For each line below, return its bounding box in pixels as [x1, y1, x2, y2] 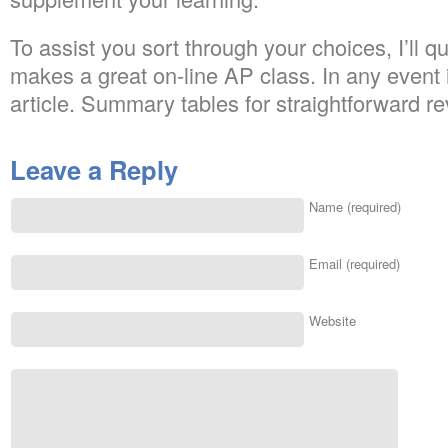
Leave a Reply [10, 151, 178, 188]
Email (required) [309, 254, 400, 273]
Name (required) [309, 197, 401, 216]
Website [309, 311, 356, 330]
